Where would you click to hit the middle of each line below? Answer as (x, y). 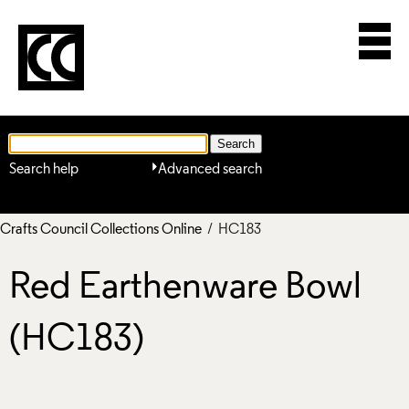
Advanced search (210, 169)
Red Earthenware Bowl (185, 288)
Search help (44, 169)
